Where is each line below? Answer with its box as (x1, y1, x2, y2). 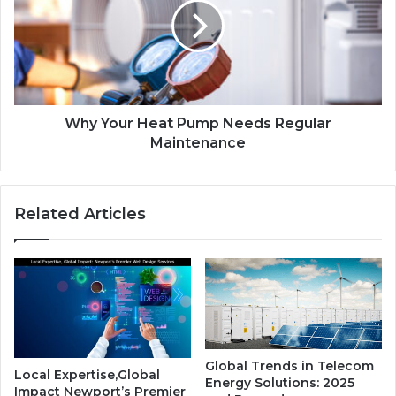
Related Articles (14, 203, 146, 224)
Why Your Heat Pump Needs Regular (65, 114, 331, 132)
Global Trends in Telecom (205, 357, 374, 374)
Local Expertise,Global (14, 366, 160, 383)
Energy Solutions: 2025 (205, 374, 354, 391)
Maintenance (150, 133, 246, 151)
